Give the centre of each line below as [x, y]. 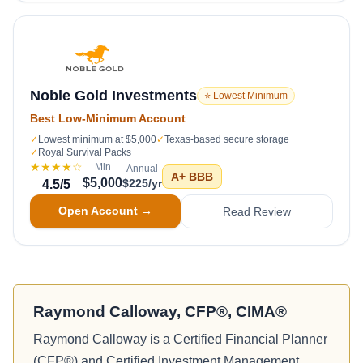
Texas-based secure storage [227, 139]
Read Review [257, 211]
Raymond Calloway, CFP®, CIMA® [160, 312]
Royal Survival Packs [85, 152]
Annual [142, 169]
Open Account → [105, 211]
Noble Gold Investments [113, 96]
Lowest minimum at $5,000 [97, 139]
